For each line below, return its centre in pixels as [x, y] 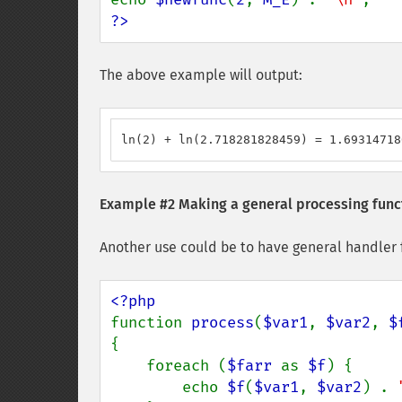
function [151, 323]
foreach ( [187, 366]
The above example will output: [201, 75]
